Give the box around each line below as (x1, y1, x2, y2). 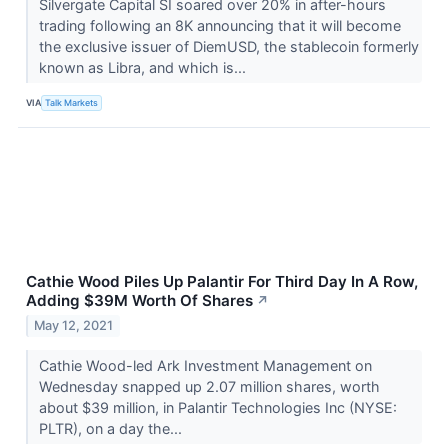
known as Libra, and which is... (38, 58, 250, 76)
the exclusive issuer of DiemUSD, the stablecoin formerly (38, 37, 419, 55)
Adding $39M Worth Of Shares (26, 290, 253, 310)
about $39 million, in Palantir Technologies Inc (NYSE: (38, 399, 397, 417)
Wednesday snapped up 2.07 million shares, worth (38, 378, 380, 396)
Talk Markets (45, 97, 99, 109)
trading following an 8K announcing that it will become (38, 16, 401, 34)
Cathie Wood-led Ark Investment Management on (38, 357, 372, 375)
